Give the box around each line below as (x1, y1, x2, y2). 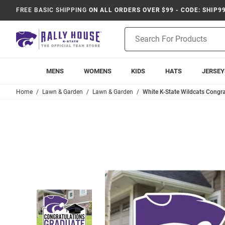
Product (125, 28, 150, 36)
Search (125, 39, 146, 47)
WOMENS (83, 67, 111, 75)
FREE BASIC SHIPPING (16, 7, 87, 14)
